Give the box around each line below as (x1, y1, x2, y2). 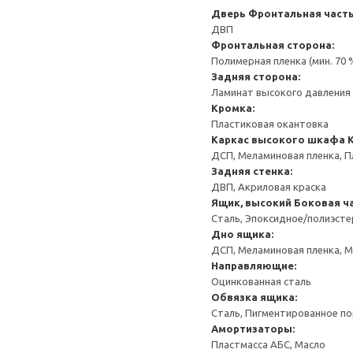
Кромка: (211, 102, 255, 113)
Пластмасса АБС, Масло (211, 339, 325, 350)
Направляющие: (211, 260, 296, 271)
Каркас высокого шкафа (211, 134, 345, 145)
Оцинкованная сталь (211, 276, 311, 287)
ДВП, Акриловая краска (211, 181, 326, 192)
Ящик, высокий (211, 197, 292, 208)
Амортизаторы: (211, 323, 295, 334)
